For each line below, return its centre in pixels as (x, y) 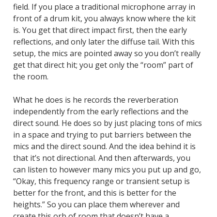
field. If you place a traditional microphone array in (104, 7)
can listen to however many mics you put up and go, (107, 170)
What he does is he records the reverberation (95, 100)
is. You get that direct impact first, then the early (100, 30)
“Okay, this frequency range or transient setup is (101, 181)
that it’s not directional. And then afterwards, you (101, 158)
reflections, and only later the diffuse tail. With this (104, 42)
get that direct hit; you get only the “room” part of (103, 65)
